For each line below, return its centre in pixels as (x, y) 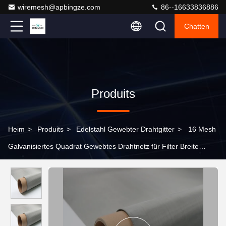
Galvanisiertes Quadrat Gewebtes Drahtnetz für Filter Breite (103, 146)
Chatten (196, 26)
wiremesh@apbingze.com (59, 7)
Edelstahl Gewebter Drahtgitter (125, 129)
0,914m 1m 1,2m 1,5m (44, 163)
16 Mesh (202, 129)
